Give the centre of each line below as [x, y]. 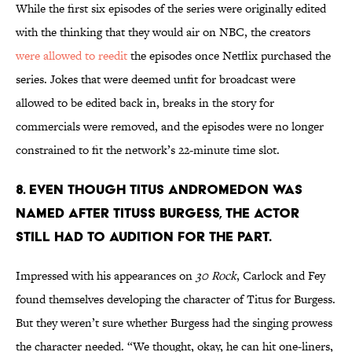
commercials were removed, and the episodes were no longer [170, 126]
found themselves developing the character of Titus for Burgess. [176, 299]
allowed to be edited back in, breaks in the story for [145, 103]
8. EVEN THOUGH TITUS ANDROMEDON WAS [159, 189]
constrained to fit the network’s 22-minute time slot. [148, 150]
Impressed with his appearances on [106, 276]
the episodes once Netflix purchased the [229, 56]
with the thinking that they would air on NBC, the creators [163, 32]
